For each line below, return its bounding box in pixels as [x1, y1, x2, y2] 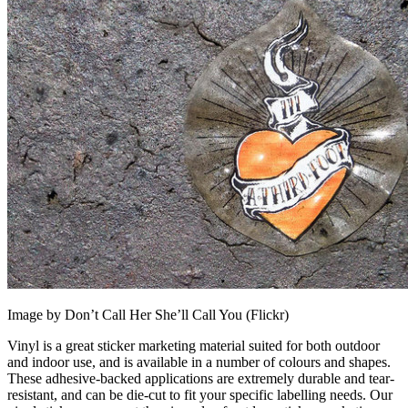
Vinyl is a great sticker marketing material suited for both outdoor [7, 338, 380, 353]
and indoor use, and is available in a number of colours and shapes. [7, 354, 391, 370]
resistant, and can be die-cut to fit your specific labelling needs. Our [7, 387, 393, 403]
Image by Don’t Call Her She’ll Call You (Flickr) [7, 307, 289, 322]
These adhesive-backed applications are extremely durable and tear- [7, 371, 394, 386]
